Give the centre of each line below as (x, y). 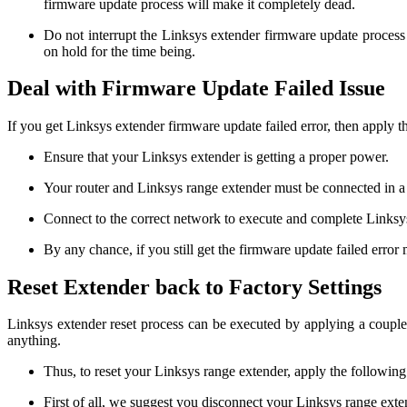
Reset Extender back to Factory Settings (194, 287)
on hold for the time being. (119, 51)
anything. (34, 341)
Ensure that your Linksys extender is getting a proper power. (216, 156)
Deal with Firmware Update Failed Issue (196, 89)
